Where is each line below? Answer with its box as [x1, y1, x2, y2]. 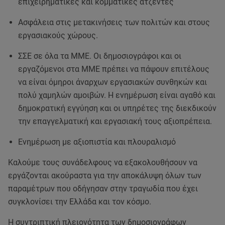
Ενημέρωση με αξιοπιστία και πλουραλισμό [18, 137, 176, 147]
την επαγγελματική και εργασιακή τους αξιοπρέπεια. [18, 117, 212, 126]
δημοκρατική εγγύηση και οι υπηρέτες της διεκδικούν [18, 103, 216, 113]
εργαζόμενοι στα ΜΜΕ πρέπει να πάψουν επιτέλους [18, 64, 209, 74]
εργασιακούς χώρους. [18, 31, 98, 40]
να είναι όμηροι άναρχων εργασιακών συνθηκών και [18, 77, 207, 87]
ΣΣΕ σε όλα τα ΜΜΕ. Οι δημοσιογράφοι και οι [18, 51, 181, 61]
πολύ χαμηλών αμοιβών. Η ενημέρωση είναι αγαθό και [18, 90, 215, 100]
